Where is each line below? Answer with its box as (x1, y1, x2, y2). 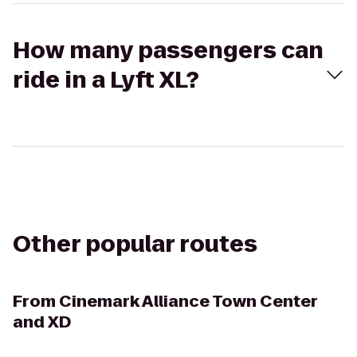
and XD (13, 311, 71, 333)
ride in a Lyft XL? (13, 65, 199, 96)
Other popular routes (13, 229, 257, 260)
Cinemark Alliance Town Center (59, 290, 318, 312)
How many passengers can (13, 35, 324, 66)
